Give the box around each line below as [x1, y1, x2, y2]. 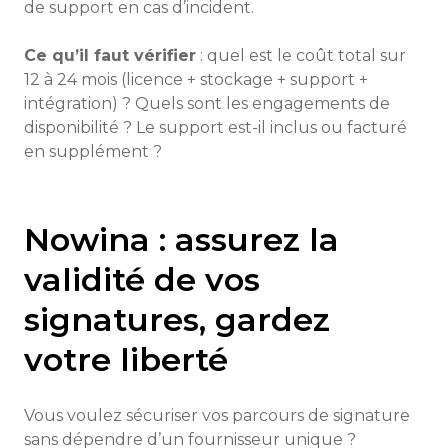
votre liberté [24, 340, 228, 379]
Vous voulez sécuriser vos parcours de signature [24, 406, 410, 425]
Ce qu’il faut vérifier [24, 46, 196, 65]
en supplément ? [24, 142, 162, 161]
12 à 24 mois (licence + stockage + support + [24, 70, 368, 89]
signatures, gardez [24, 300, 330, 339]
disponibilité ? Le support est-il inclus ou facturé [24, 118, 407, 137]
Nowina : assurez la [24, 220, 339, 259]
